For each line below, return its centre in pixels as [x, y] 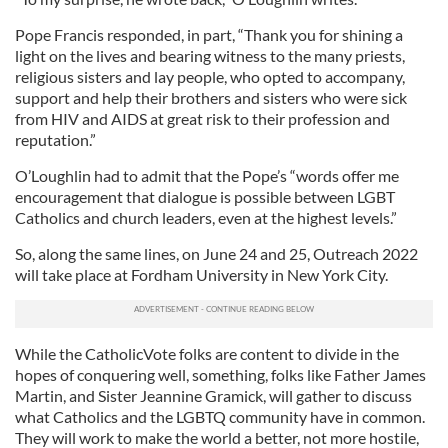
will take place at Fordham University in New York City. [203, 275]
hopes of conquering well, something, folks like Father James [220, 375]
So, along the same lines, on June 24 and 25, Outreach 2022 [216, 254]
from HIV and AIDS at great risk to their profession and [202, 119]
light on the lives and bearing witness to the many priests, [210, 56]
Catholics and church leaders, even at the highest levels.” [206, 218]
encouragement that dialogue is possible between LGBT [205, 197]
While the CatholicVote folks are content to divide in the [207, 354]
